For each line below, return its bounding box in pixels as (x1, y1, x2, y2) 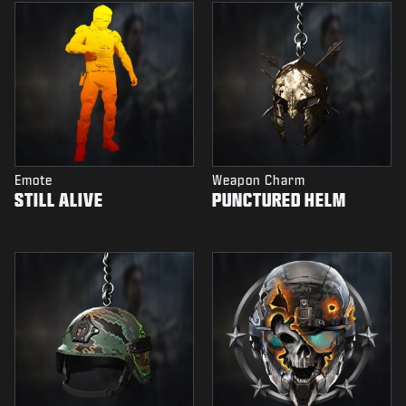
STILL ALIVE (14, 189, 103, 210)
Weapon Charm (212, 173, 305, 188)
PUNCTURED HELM (212, 189, 346, 210)
